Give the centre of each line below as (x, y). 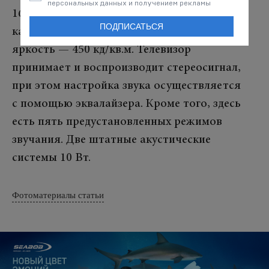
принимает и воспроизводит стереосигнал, (126, 68)
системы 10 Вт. (51, 158)
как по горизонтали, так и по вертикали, (120, 32)
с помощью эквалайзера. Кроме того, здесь (126, 104)
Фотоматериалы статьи (58, 195)
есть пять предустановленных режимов (117, 122)
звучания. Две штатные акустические (111, 140)
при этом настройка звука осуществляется (126, 86)
